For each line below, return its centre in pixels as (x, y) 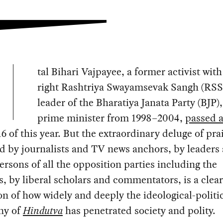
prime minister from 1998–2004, (111, 118)
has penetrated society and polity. (139, 211)
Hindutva (43, 211)
